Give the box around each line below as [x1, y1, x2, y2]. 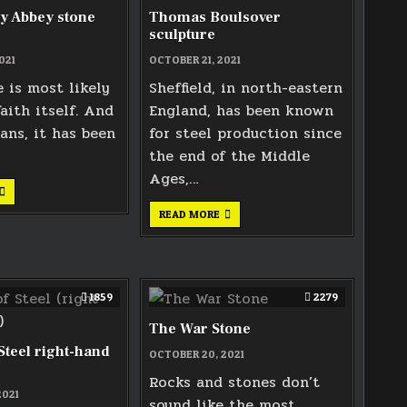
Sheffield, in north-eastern [149, 75, 343, 99]
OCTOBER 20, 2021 [149, 346, 245, 361]
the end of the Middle [149, 144, 311, 167]
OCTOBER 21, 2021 [149, 52, 242, 66]
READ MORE [159, 206, 221, 221]
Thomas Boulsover [149, 7, 282, 26]
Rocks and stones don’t [149, 370, 321, 393]
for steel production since [149, 121, 342, 144]
